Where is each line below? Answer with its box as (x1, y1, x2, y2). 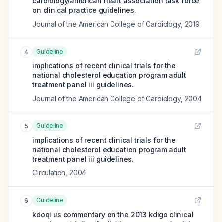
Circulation (32, 168, 66, 177)
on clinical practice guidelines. (32, 6, 136, 14)
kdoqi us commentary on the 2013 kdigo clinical (32, 210, 194, 219)
